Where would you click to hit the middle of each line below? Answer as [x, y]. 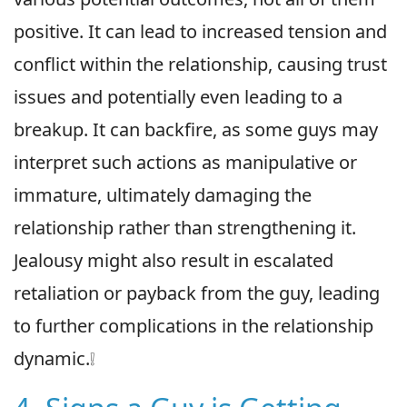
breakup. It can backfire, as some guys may [196, 130]
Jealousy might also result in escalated [174, 261]
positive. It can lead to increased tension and [200, 32]
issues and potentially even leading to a [178, 97]
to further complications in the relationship [194, 326]
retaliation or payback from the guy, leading [197, 293]
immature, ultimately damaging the [163, 195]
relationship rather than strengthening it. [185, 228]
